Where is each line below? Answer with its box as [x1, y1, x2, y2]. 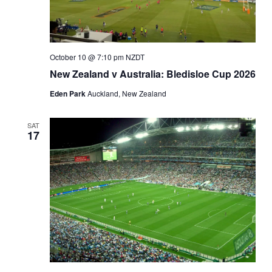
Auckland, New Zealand [87, 87, 166, 98]
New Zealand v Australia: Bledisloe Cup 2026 [49, 66, 256, 81]
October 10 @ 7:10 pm [49, 51, 124, 62]
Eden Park [49, 87, 87, 99]
